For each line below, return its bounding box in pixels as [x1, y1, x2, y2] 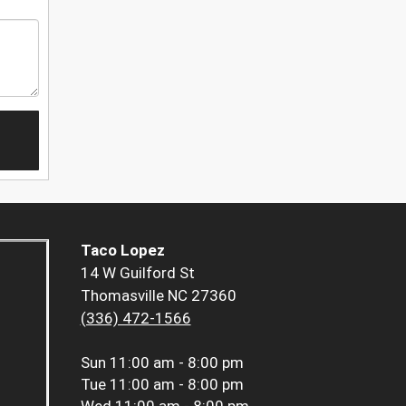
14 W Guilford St [80, 264, 195, 283]
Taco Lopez [80, 241, 165, 260]
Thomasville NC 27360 [80, 286, 237, 305]
